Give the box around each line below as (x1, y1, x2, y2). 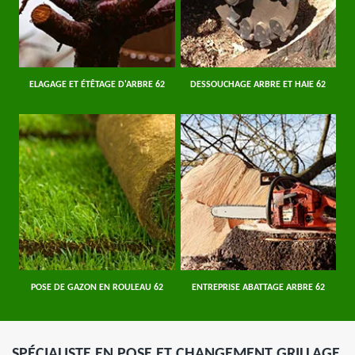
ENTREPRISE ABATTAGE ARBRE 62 (191, 282, 325, 292)
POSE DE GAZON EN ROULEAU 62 (30, 282, 163, 292)
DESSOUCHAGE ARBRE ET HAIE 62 (190, 79, 326, 90)
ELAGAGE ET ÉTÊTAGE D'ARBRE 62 (29, 79, 165, 90)
